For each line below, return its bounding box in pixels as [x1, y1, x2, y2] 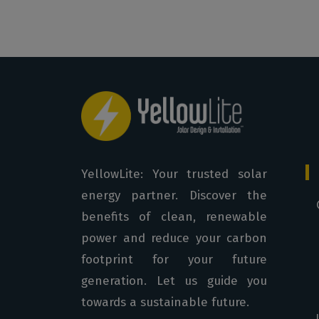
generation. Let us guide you [81, 273, 267, 288]
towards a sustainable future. [81, 295, 249, 310]
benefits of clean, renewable [81, 209, 267, 224]
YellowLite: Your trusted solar [81, 167, 267, 182]
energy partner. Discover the [81, 188, 267, 203]
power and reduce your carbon [81, 231, 267, 246]
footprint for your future [81, 252, 267, 267]
